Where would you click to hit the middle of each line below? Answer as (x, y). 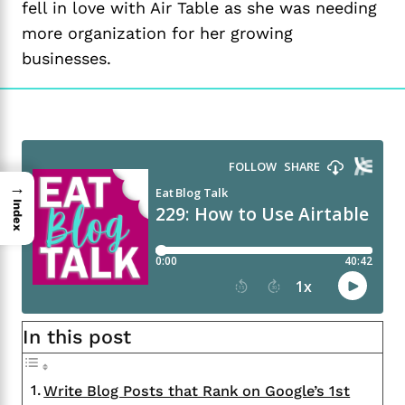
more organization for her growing (157, 33)
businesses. (66, 58)
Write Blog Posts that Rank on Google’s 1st (197, 391)
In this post (77, 337)
